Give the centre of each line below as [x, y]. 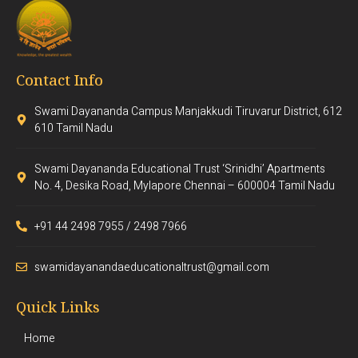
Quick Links [58, 306]
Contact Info [60, 80]
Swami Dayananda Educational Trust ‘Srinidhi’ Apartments [179, 169]
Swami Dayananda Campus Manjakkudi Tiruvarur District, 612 [188, 111]
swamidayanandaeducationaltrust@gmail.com [151, 267]
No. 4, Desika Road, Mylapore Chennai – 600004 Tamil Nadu [184, 185]
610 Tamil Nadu [73, 128]
